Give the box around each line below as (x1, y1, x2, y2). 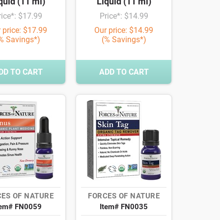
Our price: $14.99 (94, 26, 153, 35)
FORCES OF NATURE (88, 192, 160, 201)
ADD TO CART (99, 67, 149, 77)
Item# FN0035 (100, 202, 148, 212)
